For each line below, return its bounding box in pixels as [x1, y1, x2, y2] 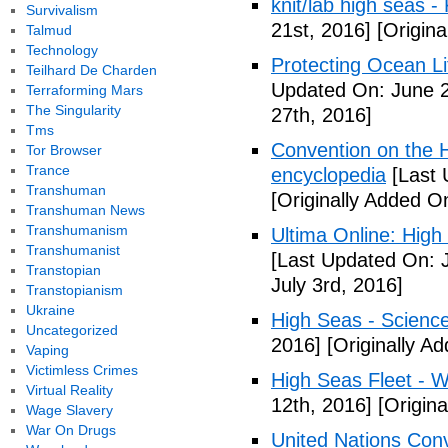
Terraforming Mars [25, 82, 143, 98]
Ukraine [25, 302, 75, 318]
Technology [25, 42, 98, 58]
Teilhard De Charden [25, 62, 157, 78]
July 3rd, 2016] [271, 274, 403, 296]
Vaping [25, 342, 69, 358]
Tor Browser [25, 142, 102, 158]
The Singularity [25, 102, 121, 118]
